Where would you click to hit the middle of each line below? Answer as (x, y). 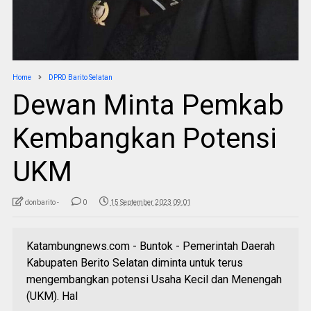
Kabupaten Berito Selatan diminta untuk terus (134, 262)
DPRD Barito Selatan (80, 77)
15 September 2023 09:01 (150, 202)
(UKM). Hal (52, 296)
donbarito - (42, 202)
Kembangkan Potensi (144, 138)
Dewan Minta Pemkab (148, 105)
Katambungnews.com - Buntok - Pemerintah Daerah (150, 246)
